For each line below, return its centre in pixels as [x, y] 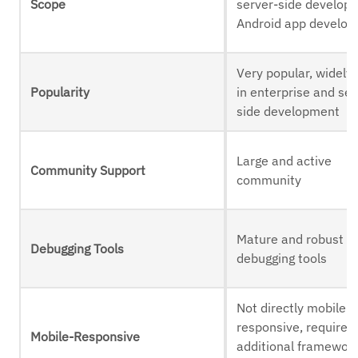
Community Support [88, 171]
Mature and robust [290, 239]
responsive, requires [296, 327]
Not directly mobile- [294, 308]
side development [288, 111]
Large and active [284, 161]
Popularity [60, 92]
